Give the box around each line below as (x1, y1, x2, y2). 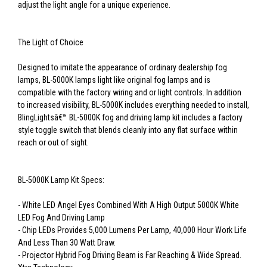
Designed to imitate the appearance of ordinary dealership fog (18, 63, 227, 73)
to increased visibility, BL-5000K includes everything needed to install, (18, 100, 249, 110)
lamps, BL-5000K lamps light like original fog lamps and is (18, 75, 210, 85)
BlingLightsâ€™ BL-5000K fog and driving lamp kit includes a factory (18, 113, 243, 123)
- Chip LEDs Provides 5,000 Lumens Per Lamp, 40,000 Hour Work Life (18, 225, 247, 235)
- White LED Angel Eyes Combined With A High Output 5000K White (18, 200, 239, 210)
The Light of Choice (18, 38, 83, 48)
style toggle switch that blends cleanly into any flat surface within (18, 125, 238, 135)
